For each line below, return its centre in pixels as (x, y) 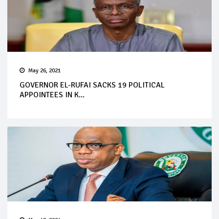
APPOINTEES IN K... (52, 95)
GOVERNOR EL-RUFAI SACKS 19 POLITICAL (92, 85)
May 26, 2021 (44, 70)
